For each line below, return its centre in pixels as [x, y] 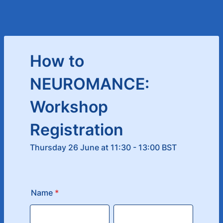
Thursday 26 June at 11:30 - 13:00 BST [103, 147]
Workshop [69, 107]
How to [57, 61]
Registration [77, 130]
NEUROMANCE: [90, 84]
